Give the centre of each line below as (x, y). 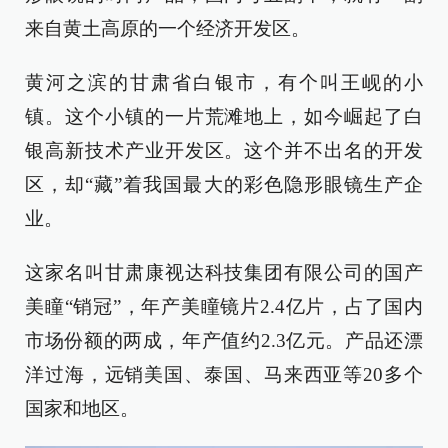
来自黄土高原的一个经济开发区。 (167, 28)
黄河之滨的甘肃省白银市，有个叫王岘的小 (224, 82)
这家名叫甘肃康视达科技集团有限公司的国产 (224, 272)
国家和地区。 (82, 408)
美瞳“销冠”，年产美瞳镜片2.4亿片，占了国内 (224, 306)
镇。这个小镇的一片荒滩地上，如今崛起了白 (224, 116)
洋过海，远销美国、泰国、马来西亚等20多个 (224, 374)
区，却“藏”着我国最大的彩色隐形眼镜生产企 (224, 184)
